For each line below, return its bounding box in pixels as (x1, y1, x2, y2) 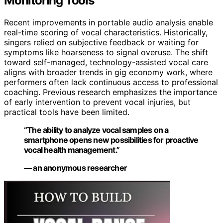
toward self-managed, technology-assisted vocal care (4, 57, 208, 67)
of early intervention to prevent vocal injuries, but (4, 97, 191, 107)
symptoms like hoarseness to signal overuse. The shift (4, 47, 208, 57)
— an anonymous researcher (24, 162, 127, 173)
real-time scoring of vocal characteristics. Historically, (4, 27, 208, 37)
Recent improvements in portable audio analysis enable (4, 17, 213, 27)
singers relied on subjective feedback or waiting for (4, 37, 199, 47)
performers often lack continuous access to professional (4, 77, 218, 87)
